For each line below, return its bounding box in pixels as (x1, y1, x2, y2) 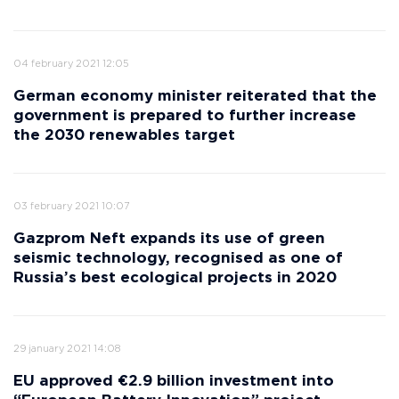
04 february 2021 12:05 (13, 60, 128, 69)
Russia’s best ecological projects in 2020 (13, 272, 337, 285)
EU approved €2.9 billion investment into (13, 375, 334, 388)
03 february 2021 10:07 (13, 202, 129, 211)
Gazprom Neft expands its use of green (13, 232, 325, 246)
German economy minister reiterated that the (13, 90, 377, 103)
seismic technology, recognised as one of (13, 252, 343, 265)
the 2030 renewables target (13, 129, 235, 142)
